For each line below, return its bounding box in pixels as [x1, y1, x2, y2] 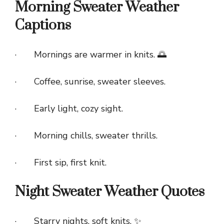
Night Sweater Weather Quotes [15, 183, 204, 201]
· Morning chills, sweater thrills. [15, 129, 157, 142]
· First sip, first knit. [15, 156, 106, 169]
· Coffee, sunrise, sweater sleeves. [15, 75, 165, 88]
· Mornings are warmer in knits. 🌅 [15, 48, 166, 61]
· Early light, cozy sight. [15, 102, 123, 115]
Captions [15, 16, 71, 34]
